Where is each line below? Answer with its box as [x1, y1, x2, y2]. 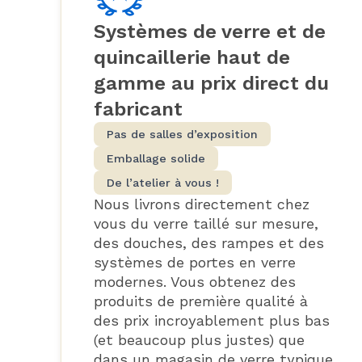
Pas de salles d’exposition [106, 128, 258, 141]
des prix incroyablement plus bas [93, 312, 330, 330]
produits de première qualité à [93, 293, 308, 310]
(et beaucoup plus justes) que [93, 331, 305, 349]
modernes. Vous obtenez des [93, 273, 296, 291]
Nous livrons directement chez [93, 196, 309, 213]
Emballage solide [106, 152, 205, 166]
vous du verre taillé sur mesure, [93, 215, 318, 233]
